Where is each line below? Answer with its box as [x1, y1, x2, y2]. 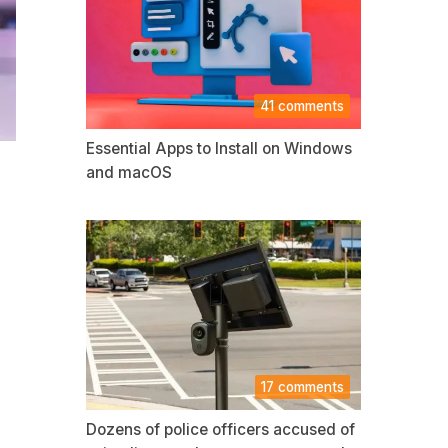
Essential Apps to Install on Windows [86, 139, 353, 158]
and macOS [86, 163, 173, 182]
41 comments [260, 98, 344, 114]
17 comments [261, 379, 344, 395]
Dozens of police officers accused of [86, 420, 356, 439]
